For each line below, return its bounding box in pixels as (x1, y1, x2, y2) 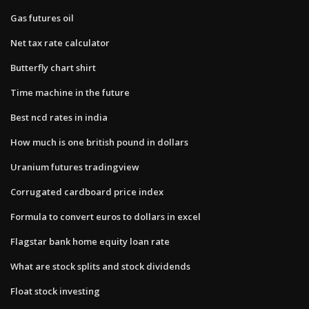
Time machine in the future (10, 86, 130, 99)
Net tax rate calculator (10, 36, 110, 49)
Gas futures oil (10, 11, 74, 24)
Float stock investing (10, 284, 100, 297)
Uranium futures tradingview (10, 160, 139, 173)
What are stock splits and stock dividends (10, 259, 190, 272)
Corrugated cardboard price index (10, 185, 163, 198)
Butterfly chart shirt (10, 61, 96, 74)
